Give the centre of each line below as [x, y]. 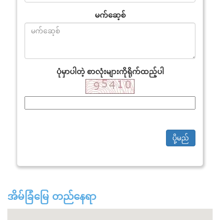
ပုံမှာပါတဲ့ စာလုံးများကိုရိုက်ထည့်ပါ [110, 71]
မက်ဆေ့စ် [110, 15]
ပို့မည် [181, 138]
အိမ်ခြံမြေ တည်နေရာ [52, 196]
